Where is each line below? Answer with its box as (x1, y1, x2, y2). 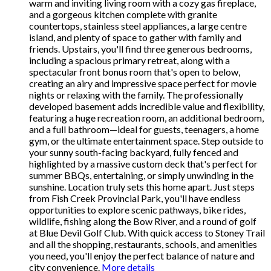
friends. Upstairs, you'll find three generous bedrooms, (29, 42, 252, 54)
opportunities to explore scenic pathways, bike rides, (29, 203, 246, 215)
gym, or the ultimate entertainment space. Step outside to (29, 134, 264, 146)
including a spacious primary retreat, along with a (29, 54, 230, 66)
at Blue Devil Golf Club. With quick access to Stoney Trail (29, 226, 265, 238)
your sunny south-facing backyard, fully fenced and (29, 146, 238, 158)
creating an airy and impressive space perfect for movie (29, 77, 256, 89)
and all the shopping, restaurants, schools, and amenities (29, 238, 257, 250)
